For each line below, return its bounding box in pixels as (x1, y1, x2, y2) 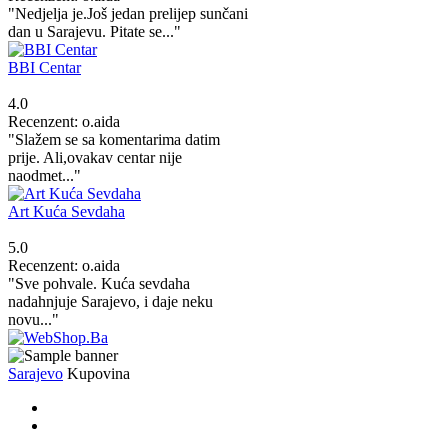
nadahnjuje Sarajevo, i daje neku (8, 292, 213, 310)
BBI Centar (8, 58, 81, 76)
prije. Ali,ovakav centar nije (8, 148, 182, 166)
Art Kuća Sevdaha (8, 202, 125, 220)
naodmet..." (8, 166, 81, 184)
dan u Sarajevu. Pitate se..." (8, 22, 181, 40)
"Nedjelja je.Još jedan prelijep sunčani (8, 4, 248, 22)
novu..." (8, 310, 59, 328)
